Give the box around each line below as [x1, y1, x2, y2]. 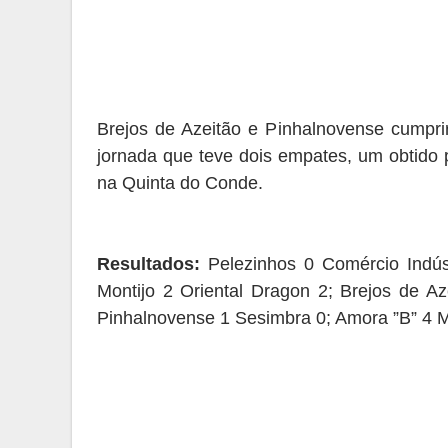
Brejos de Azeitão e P [97, 119, 278, 139]
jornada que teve [97, 146, 240, 166]
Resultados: [97, 254, 200, 274]
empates [272, 146, 348, 166]
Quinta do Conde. [122, 173, 263, 193]
